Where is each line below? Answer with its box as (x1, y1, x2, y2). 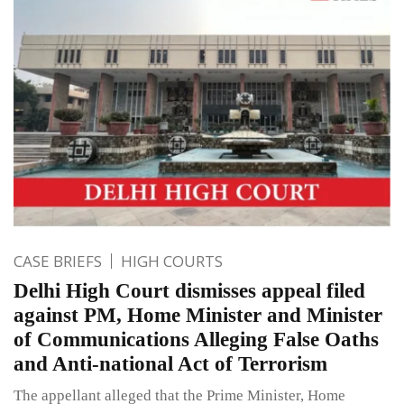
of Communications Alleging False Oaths (14, 327, 379, 351)
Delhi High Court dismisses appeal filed (14, 279, 365, 302)
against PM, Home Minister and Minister (14, 303, 382, 326)
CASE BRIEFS (14, 250, 102, 271)
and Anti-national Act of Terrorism (14, 352, 327, 375)
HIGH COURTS (121, 250, 223, 271)
